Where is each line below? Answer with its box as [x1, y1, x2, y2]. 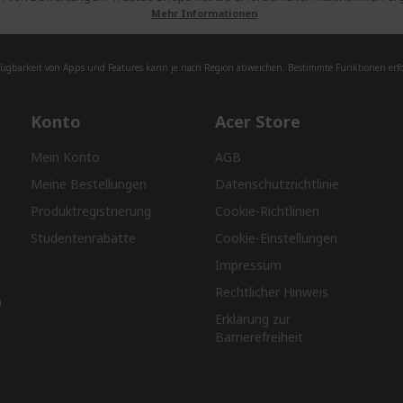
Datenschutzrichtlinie [214, 175, 339, 193]
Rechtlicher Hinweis [214, 283, 328, 300]
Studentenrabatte [31, 229, 137, 246]
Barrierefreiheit [214, 328, 303, 345]
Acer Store [214, 111, 300, 132]
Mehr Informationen [150, 6, 257, 20]
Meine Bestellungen [31, 175, 148, 193]
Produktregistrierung [31, 202, 152, 219]
